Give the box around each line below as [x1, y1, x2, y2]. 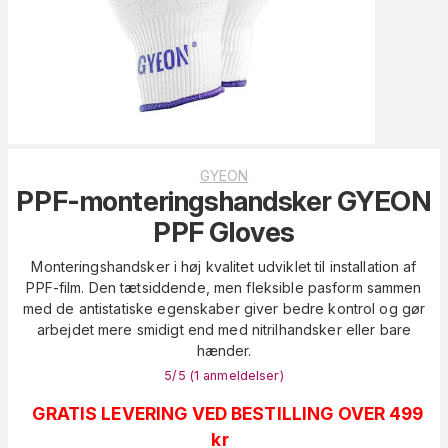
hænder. [196, 342, 252, 360]
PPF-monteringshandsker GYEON [16, 185, 432, 219]
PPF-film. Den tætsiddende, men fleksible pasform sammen [26, 279, 422, 297]
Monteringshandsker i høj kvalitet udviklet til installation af [31, 258, 417, 276]
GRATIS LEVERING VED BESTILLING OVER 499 [32, 403, 424, 425]
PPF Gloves [153, 216, 295, 250]
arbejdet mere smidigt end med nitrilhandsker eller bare [36, 321, 412, 339]
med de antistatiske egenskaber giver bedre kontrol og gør [22, 300, 426, 318]
